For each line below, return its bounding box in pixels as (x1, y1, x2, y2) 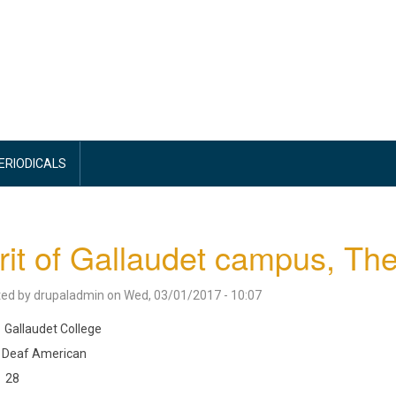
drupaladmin (33, 288, 104, 302)
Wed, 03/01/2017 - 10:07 (123, 288, 262, 302)
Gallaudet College (4, 322, 102, 336)
